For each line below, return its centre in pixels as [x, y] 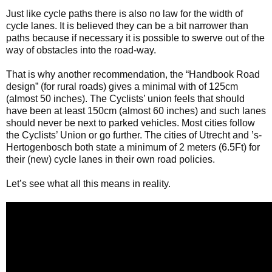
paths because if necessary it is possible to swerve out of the [135, 38]
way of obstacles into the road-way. [81, 50]
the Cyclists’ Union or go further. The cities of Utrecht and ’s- [134, 135]
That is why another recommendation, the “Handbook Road [133, 75]
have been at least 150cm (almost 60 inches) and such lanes [136, 111]
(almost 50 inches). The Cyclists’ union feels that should [125, 99]
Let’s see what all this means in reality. [88, 184]
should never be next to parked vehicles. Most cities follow [131, 123]
